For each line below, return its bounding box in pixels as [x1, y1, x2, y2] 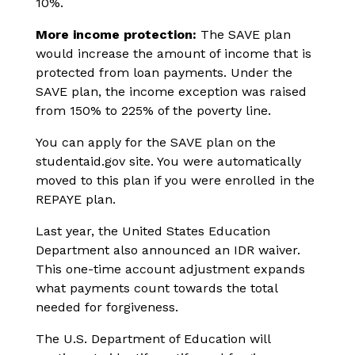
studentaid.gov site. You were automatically [36, 154, 301, 170]
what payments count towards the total [36, 281, 277, 296]
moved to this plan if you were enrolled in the [36, 173, 315, 189]
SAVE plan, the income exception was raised [36, 84, 307, 100]
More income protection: [36, 27, 200, 43]
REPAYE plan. [36, 192, 116, 208]
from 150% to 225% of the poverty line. [36, 103, 275, 119]
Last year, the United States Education [36, 223, 270, 239]
